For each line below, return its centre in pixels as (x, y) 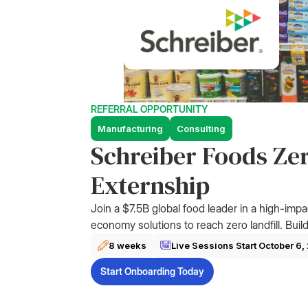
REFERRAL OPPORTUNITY (149, 109)
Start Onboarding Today (152, 271)
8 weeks (128, 245)
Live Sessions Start (215, 245)
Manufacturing (130, 129)
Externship (150, 185)
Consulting (201, 129)
